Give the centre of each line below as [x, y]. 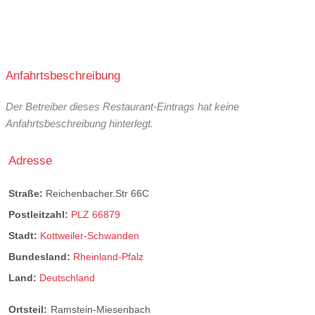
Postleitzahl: [40, 214]
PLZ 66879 [96, 214]
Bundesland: [41, 257]
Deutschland [67, 278]
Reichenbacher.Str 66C [97, 193]
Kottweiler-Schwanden [90, 236]
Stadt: [24, 236]
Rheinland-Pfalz [108, 257]
